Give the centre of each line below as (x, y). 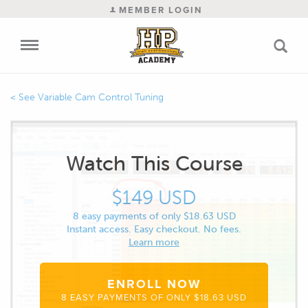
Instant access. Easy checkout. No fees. (154, 229)
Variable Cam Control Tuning (101, 97)
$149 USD (154, 197)
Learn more (154, 242)
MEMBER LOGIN (158, 10)
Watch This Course (154, 163)
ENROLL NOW (154, 284)
